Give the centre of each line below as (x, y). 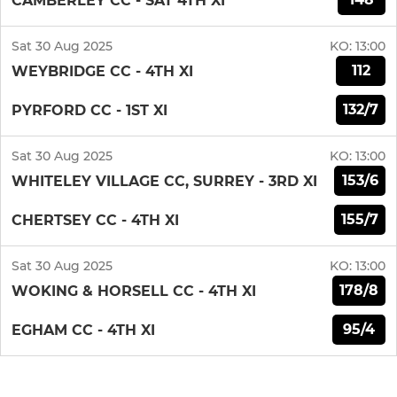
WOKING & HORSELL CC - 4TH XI (134, 291)
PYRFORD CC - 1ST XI (90, 110)
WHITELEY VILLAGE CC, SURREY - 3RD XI (164, 181)
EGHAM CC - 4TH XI (83, 330)
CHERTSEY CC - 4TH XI (95, 220)
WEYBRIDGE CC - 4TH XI (102, 71)
